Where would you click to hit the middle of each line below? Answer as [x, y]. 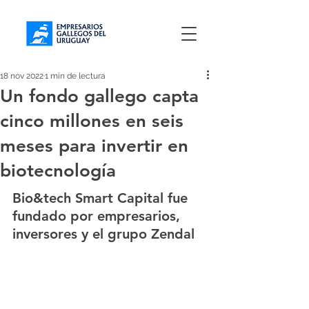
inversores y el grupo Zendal [103, 233]
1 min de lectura [75, 76]
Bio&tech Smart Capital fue [102, 198]
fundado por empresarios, [98, 216]
